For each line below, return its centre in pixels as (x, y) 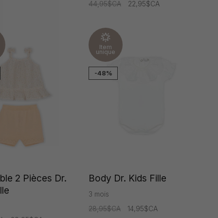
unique (106, 52)
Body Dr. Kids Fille (127, 178)
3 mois (99, 194)
